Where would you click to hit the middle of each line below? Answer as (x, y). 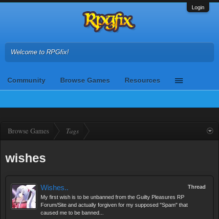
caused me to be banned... (72, 213)
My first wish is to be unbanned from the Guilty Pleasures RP (112, 197)
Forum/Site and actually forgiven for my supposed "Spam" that (114, 205)
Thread (197, 187)
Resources (142, 80)
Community (26, 80)
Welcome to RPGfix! (40, 52)
